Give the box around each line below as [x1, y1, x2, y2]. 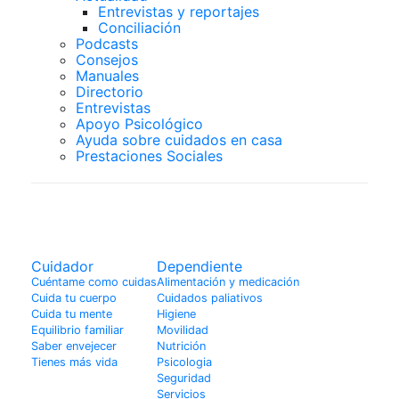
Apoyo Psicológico [76, 114, 203, 133]
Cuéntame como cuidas [31, 274, 157, 289]
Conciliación [98, 18, 181, 37]
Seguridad [157, 370, 211, 385]
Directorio [76, 82, 143, 101]
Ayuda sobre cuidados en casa [76, 130, 282, 149]
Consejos [76, 50, 138, 69]
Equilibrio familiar [31, 322, 124, 337]
